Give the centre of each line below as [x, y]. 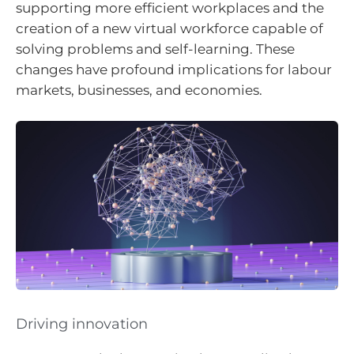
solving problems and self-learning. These [155, 49]
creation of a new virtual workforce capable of [169, 29]
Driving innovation [82, 324]
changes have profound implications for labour [174, 70]
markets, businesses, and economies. [139, 90]
